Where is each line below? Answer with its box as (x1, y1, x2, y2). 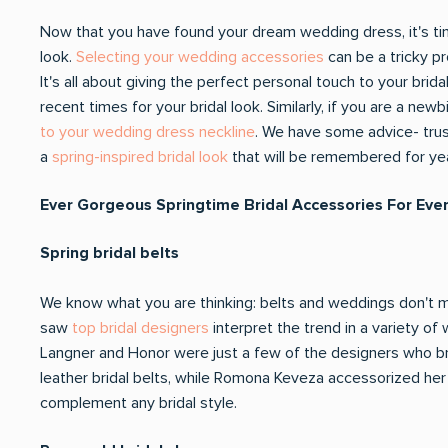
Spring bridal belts (40, 243, 183, 263)
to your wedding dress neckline (40, 122, 255, 142)
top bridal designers (72, 318, 209, 338)
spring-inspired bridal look (52, 147, 228, 167)
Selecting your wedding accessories (76, 47, 324, 67)
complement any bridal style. (40, 393, 237, 413)
